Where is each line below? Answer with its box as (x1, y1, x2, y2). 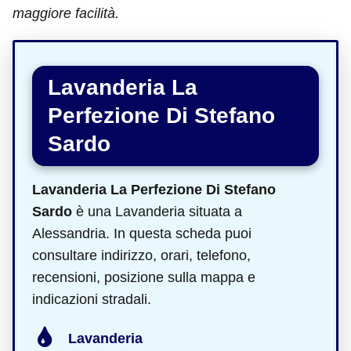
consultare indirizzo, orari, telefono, (32, 248, 251, 263)
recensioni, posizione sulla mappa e (32, 270, 255, 285)
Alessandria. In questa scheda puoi (32, 226, 251, 241)
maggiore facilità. (13, 5, 119, 21)
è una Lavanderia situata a (72, 204, 242, 219)
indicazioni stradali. (32, 291, 151, 307)
